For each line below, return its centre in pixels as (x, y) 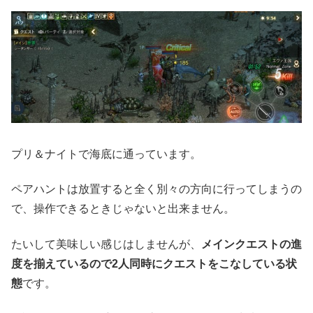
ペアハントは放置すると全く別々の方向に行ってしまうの (156, 189)
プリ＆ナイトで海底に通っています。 (106, 154)
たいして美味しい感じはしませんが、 (106, 244)
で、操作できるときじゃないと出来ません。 (123, 209)
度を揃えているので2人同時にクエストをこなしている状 (154, 263)
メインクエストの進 (252, 244)
